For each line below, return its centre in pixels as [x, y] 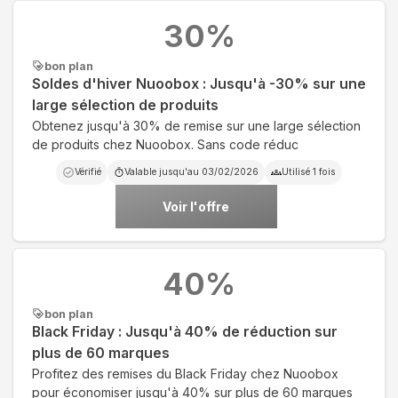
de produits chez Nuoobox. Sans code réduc [165, 144]
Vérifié [88, 171]
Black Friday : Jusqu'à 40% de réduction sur [185, 331]
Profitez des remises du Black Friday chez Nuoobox [185, 373]
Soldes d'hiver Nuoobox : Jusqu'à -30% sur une [199, 84]
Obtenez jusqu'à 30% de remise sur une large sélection [196, 125]
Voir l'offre [196, 206]
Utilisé [297, 171]
